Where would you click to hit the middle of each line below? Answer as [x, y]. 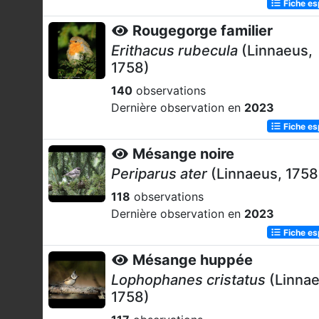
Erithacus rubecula [174, 51]
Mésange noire [183, 154]
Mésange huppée [193, 260]
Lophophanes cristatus [188, 280]
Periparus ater [159, 174]
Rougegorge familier [203, 31]
